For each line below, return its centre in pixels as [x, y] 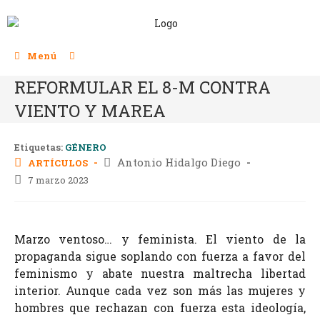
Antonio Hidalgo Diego [179, 162]
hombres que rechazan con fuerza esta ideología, [160, 307]
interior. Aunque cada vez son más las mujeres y [160, 290]
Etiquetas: [40, 147]
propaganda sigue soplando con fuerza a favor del [160, 256]
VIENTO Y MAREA [90, 110]
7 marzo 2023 [58, 180]
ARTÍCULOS [58, 162]
